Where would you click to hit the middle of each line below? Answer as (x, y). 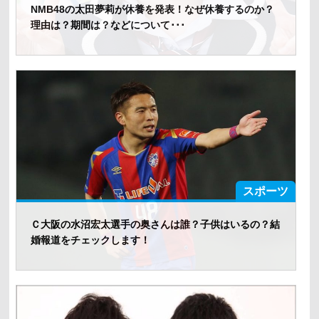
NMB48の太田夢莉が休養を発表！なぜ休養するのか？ (152, 9)
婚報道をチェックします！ (90, 240)
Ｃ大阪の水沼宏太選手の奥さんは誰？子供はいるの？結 (155, 224)
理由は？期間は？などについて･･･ (108, 25)
